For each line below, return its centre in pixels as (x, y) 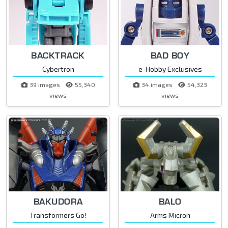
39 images (45, 84)
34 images (158, 84)
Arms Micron (170, 215)
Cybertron (58, 69)
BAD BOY (170, 55)
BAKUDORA (58, 202)
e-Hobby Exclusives (170, 69)
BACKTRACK (58, 55)
